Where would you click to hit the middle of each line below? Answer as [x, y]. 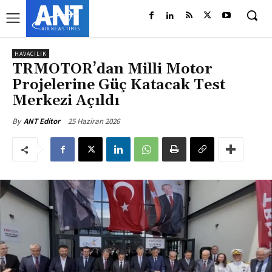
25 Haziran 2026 [94, 121]
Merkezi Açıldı [66, 101]
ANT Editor [42, 121]
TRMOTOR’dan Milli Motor [112, 69]
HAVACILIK [31, 54]
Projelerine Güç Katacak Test [119, 85]
